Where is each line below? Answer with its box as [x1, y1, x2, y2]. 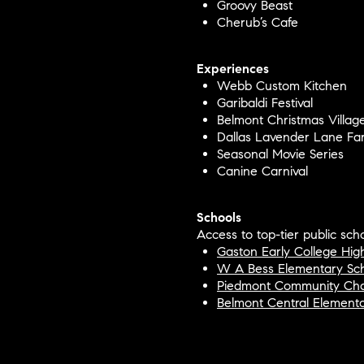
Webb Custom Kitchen [216, 78, 347, 94]
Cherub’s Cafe [216, 15, 298, 31]
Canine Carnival [216, 163, 308, 180]
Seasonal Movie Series [216, 146, 344, 162]
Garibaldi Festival [216, 95, 313, 111]
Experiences [197, 61, 269, 77]
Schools [197, 210, 241, 226]
